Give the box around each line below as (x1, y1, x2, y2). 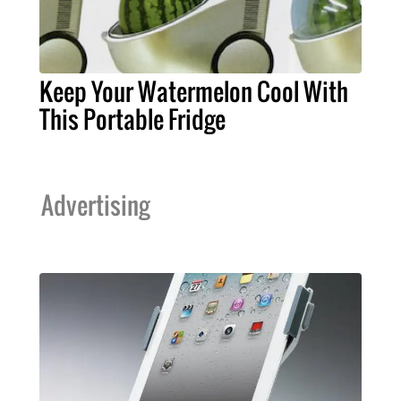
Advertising (41, 186, 149, 223)
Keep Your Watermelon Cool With (39, 73, 348, 109)
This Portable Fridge (39, 100, 226, 137)
